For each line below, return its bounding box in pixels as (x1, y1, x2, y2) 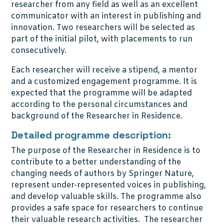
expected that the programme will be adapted (11, 88, 192, 98)
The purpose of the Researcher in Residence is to (11, 145, 201, 156)
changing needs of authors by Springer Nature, (11, 168, 194, 179)
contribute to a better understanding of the (11, 157, 181, 167)
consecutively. (11, 45, 67, 56)
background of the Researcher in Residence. (11, 111, 183, 121)
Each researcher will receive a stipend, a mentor (11, 65, 198, 75)
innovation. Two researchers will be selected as (11, 22, 195, 33)
